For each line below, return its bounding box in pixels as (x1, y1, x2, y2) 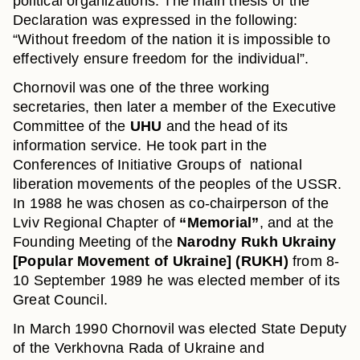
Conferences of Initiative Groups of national (13, 157, 302, 173)
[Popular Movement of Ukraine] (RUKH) (13, 253, 288, 269)
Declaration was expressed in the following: (13, 12, 298, 28)
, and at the (259, 215, 334, 231)
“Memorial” (179, 215, 260, 231)
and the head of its (162, 118, 288, 134)
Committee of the (13, 118, 130, 134)
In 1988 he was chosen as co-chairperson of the (13, 195, 329, 211)
